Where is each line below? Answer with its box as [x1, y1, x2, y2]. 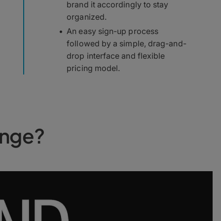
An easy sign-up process [67, 26, 159, 36]
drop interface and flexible [67, 51, 165, 61]
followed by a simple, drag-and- [67, 38, 186, 48]
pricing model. [67, 63, 120, 73]
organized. [67, 12, 107, 22]
